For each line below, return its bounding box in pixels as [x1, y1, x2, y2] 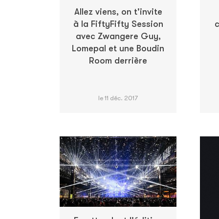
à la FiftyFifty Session [73, 19, 163, 29]
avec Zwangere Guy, [75, 31, 161, 41]
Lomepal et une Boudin [72, 43, 164, 53]
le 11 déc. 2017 [98, 94, 138, 102]
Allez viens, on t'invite [74, 6, 162, 17]
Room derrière [89, 55, 147, 66]
